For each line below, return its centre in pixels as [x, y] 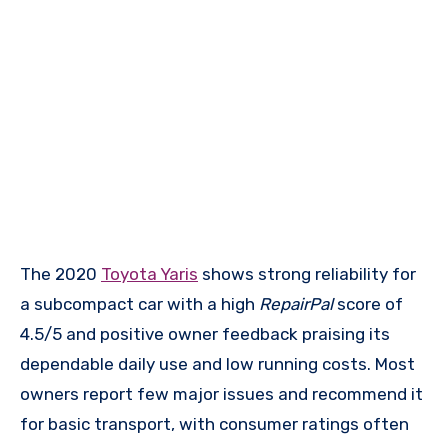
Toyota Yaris [149, 274]
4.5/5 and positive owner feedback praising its [205, 334]
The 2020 [60, 274]
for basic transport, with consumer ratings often [214, 424]
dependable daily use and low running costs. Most [217, 364]
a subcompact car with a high [139, 304]
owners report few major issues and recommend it [221, 394]
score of [370, 304]
